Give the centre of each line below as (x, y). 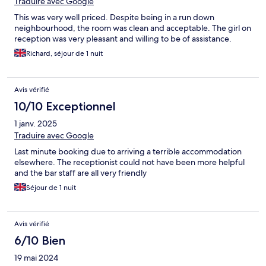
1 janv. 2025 (36, 124)
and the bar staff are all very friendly (80, 173)
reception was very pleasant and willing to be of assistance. (123, 39)
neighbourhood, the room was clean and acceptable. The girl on (133, 28)
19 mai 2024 (36, 258)
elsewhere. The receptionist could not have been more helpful (129, 162)
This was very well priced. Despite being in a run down (114, 18)
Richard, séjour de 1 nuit (64, 54)
